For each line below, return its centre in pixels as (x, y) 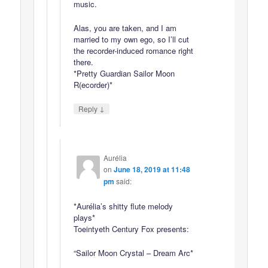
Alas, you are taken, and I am (125, 28)
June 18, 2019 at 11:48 (152, 170)
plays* (84, 217)
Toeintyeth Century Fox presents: (131, 229)
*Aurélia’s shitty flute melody (123, 206)
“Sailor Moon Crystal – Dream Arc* (133, 252)
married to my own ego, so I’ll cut (131, 39)
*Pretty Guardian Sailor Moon (124, 73)
